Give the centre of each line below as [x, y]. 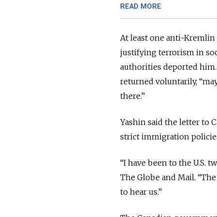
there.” [132, 96]
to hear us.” [141, 192]
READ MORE [141, 7]
